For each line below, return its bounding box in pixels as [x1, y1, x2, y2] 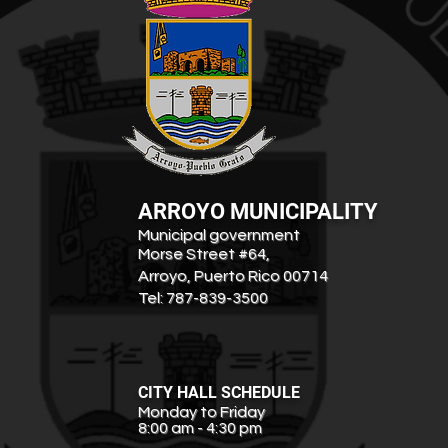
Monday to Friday [138, 403, 265, 420]
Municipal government [138, 226, 300, 243]
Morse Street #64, [138, 245, 270, 262]
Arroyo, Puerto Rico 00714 [138, 267, 328, 284]
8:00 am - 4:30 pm [138, 419, 262, 436]
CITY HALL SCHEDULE [138, 382, 300, 402]
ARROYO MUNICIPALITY [138, 198, 378, 224]
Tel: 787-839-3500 [138, 289, 268, 306]
